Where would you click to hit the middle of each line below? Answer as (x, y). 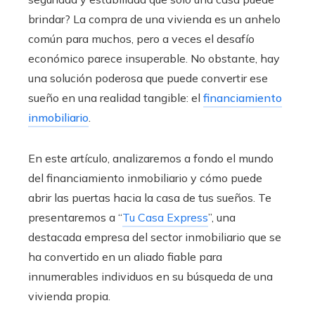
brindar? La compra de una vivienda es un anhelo (154, 19)
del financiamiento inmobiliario (108, 178)
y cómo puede (225, 178)
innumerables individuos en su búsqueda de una (150, 277)
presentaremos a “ (75, 218)
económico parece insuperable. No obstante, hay (154, 59)
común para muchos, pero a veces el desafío (141, 39)
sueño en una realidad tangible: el (116, 98)
